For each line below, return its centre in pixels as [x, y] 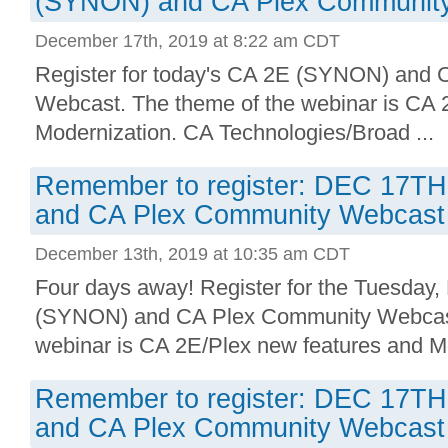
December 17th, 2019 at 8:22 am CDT [187, 40]
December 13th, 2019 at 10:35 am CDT [192, 253]
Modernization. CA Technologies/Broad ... [234, 132]
